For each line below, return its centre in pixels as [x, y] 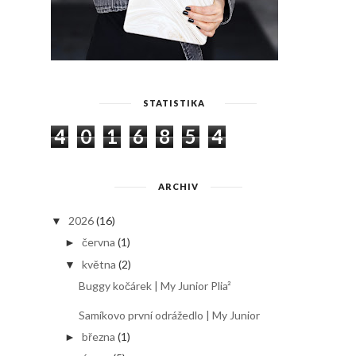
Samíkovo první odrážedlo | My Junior [169, 315]
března [98, 336]
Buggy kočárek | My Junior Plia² [155, 286]
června [98, 242]
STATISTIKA [174, 103]
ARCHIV [178, 187]
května [99, 264]
